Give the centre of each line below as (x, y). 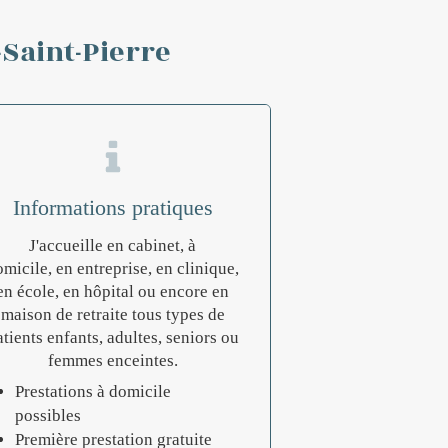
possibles (48, 415)
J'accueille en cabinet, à (113, 245)
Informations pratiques (112, 207)
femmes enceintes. (112, 360)
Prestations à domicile (93, 391)
